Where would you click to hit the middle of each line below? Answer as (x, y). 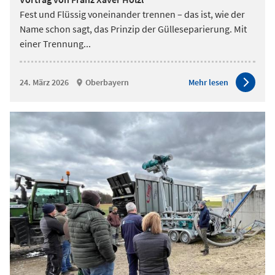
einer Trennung (52, 44)
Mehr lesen (208, 82)
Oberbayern (107, 82)
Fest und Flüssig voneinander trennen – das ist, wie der (132, 14)
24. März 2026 (44, 82)
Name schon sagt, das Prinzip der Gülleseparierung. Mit (133, 29)
